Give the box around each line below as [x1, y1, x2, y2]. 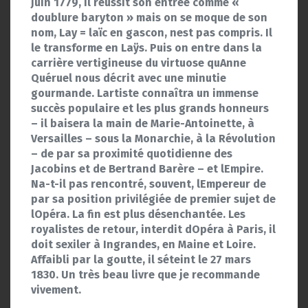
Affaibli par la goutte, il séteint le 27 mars [31, 253, 251, 267]
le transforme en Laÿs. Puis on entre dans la [31, 41, 262, 55]
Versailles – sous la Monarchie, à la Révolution [31, 132, 276, 146]
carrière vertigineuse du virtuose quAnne [31, 56, 246, 70]
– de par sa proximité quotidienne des [31, 147, 232, 161]
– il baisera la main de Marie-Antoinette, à [31, 117, 254, 131]
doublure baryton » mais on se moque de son [31, 11, 267, 25]
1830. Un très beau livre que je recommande [31, 268, 260, 282]
